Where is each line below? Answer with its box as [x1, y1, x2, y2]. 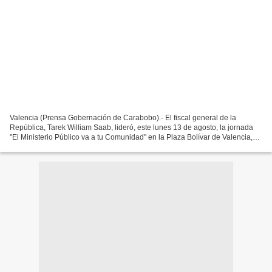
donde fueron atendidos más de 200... [10, 142, 135, 151]
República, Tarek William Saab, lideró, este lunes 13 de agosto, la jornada [10, 123, 253, 132]
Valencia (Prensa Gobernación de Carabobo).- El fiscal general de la [10, 113, 236, 122]
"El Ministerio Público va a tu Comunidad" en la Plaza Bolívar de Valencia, [10, 132, 253, 141]
